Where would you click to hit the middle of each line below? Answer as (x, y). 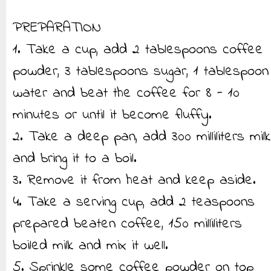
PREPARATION (57, 28)
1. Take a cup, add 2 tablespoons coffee (138, 50)
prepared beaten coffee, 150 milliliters (127, 224)
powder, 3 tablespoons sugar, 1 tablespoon (141, 72)
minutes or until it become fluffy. (112, 115)
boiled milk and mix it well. (90, 246)
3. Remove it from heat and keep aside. (134, 181)
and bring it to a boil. (75, 159)
